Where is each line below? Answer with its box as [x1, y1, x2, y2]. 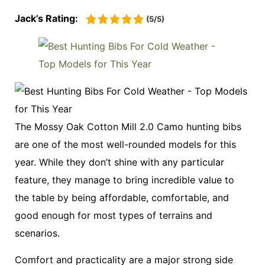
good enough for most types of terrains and [15, 209, 212, 222]
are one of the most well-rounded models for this [15, 138, 236, 151]
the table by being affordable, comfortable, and [15, 192, 229, 204]
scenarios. [15, 227, 60, 240]
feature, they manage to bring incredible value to [15, 174, 234, 186]
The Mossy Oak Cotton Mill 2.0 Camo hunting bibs [15, 121, 241, 133]
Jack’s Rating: [15, 12, 80, 24]
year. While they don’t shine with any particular [15, 156, 224, 169]
